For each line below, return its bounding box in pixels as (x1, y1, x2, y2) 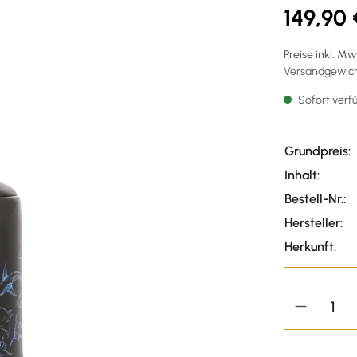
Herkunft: (284, 238, 336, 254)
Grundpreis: (284, 143, 351, 159)
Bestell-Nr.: (284, 190, 346, 206)
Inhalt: (284, 167, 320, 182)
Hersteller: (284, 214, 343, 230)
